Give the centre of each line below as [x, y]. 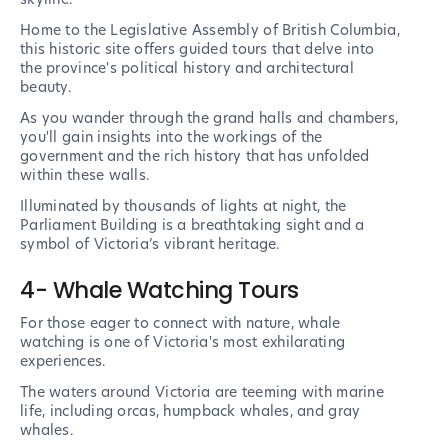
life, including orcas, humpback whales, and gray [190, 411]
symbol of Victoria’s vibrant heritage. [150, 244]
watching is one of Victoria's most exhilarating [183, 342]
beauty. [46, 87]
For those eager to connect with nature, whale [180, 323]
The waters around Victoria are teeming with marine [202, 392]
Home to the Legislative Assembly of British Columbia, [210, 30]
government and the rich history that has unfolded [195, 156]
